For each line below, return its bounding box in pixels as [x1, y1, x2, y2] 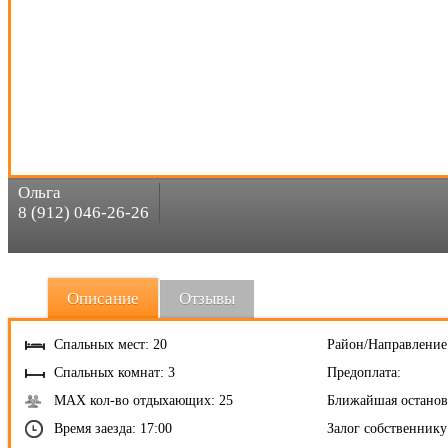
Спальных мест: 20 [54, 337, 167, 352]
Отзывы [179, 289, 235, 308]
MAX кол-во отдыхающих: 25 [54, 393, 233, 408]
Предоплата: [327, 365, 401, 380]
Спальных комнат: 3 [54, 365, 175, 380]
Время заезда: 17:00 [54, 421, 172, 436]
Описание [67, 289, 139, 308]
